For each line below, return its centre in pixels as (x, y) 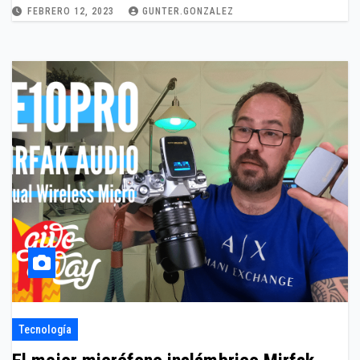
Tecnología (45, 329)
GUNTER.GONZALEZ (188, 11)
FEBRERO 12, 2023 (72, 11)
